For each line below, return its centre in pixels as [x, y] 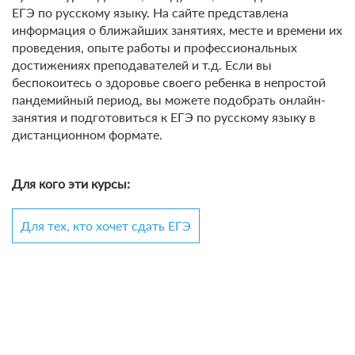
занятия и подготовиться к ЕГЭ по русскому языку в [164, 117]
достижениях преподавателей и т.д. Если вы [142, 65]
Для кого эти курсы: [71, 184]
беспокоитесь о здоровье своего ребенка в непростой [169, 82]
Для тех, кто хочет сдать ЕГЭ [106, 226]
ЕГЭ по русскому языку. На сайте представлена [150, 13]
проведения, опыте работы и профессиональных [155, 48]
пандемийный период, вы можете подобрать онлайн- [169, 100]
